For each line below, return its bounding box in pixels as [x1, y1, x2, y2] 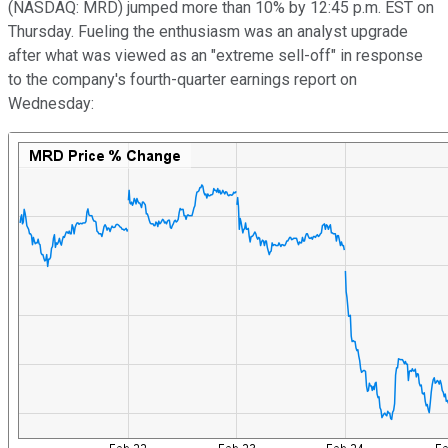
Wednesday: [8, 93, 94, 113]
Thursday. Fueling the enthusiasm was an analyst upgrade [8, 21, 408, 41]
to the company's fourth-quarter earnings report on [8, 69, 357, 89]
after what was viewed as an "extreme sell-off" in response [8, 45, 423, 65]
